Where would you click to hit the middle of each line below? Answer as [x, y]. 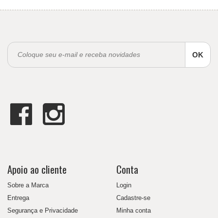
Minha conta [134, 210]
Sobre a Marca [28, 185]
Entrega [18, 198]
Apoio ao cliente [37, 169]
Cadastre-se [133, 198]
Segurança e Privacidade [43, 210]
